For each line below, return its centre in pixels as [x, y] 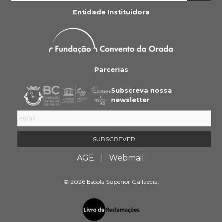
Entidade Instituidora [111, 12]
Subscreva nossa [141, 90]
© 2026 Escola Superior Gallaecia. [111, 181]
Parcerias [111, 70]
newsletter [130, 100]
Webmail [126, 158]
